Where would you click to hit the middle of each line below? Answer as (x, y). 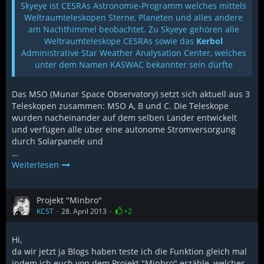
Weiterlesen (37, 165)
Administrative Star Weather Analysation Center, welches (133, 53)
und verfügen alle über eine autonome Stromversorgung (124, 129)
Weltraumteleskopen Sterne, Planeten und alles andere (133, 17)
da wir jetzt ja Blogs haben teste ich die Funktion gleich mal (129, 251)
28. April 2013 (84, 211)
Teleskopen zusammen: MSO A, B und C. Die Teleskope (120, 106)
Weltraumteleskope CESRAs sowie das (120, 41)
